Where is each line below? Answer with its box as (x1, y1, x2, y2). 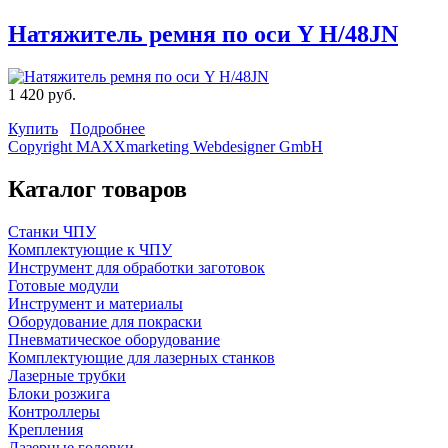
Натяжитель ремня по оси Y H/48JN (8, 21, 398, 48)
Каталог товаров (8, 176, 187, 203)
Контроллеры (8, 403, 100, 420)
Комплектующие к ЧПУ (8, 241, 172, 258)
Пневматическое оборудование (8, 331, 220, 348)
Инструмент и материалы (8, 295, 183, 312)
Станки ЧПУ (8, 223, 96, 240)
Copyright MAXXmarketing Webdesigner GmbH (8, 138, 323, 156)
